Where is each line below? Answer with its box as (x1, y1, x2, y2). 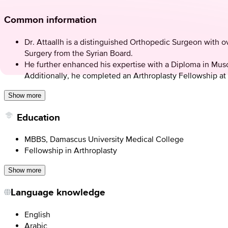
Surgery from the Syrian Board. (24, 48, 133, 58)
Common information (4, 13, 97, 27)
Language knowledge (11, 185, 105, 199)
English (24, 209, 50, 219)
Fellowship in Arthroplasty (24, 146, 117, 155)
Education (17, 110, 60, 124)
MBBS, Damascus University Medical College (24, 134, 184, 144)
